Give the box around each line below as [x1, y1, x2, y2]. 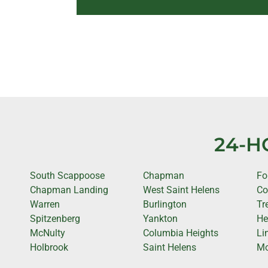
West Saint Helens [143, 184, 220, 196]
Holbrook [30, 241, 68, 253]
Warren [30, 198, 60, 210]
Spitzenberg [30, 212, 80, 224]
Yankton [143, 212, 178, 224]
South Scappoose [30, 169, 105, 181]
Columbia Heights [143, 227, 219, 239]
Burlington [143, 198, 187, 210]
